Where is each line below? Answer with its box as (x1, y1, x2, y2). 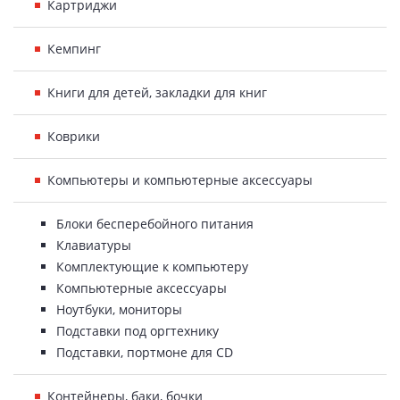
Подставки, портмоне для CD (56, 344, 233, 361)
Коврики (47, 128, 100, 145)
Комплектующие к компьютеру (56, 258, 248, 275)
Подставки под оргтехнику (56, 322, 219, 339)
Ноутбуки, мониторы (56, 301, 182, 318)
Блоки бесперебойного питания (56, 215, 254, 232)
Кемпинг (47, 40, 101, 57)
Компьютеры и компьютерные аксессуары (47, 171, 312, 188)
